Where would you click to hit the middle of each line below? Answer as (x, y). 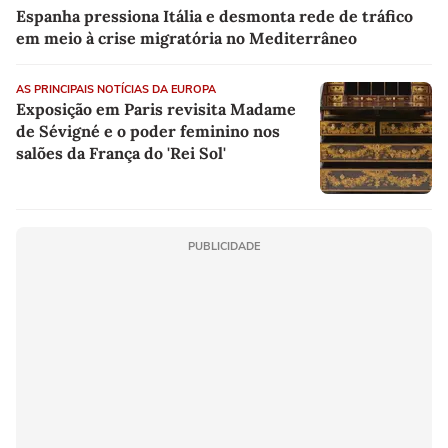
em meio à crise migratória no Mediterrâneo (186, 37)
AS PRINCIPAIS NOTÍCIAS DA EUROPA (116, 89)
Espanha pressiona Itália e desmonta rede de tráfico (214, 15)
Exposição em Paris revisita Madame (156, 108)
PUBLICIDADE (224, 246)
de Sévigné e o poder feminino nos (148, 130)
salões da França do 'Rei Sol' (121, 152)
